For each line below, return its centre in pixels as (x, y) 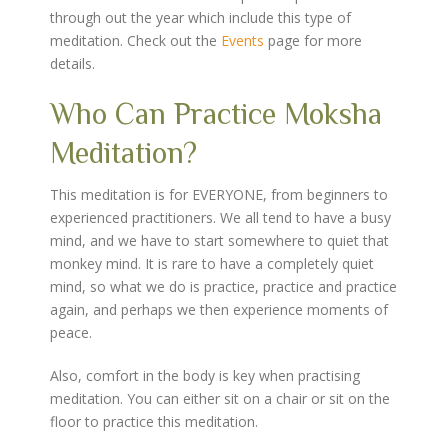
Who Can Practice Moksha (216, 114)
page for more (313, 40)
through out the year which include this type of (200, 17)
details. (72, 63)
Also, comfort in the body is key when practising (205, 375)
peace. (71, 332)
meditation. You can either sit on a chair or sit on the (220, 398)
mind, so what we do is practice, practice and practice (223, 286)
